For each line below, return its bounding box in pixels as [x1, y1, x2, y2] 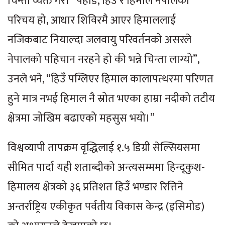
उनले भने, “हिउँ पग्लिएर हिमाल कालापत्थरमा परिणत [8, 69, 213, 88]
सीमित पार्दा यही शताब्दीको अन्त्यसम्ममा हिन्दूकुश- [8, 158, 205, 177]
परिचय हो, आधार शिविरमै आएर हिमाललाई [8, 11, 176, 30]
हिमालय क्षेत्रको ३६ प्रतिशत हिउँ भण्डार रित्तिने [8, 177, 183, 196]
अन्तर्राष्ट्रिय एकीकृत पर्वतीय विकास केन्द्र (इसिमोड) [8, 197, 204, 216]
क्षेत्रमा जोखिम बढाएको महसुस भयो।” [8, 108, 155, 128]
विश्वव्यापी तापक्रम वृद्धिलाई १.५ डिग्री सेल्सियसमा [8, 138, 200, 157]
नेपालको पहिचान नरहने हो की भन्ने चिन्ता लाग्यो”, [8, 50, 199, 69]
